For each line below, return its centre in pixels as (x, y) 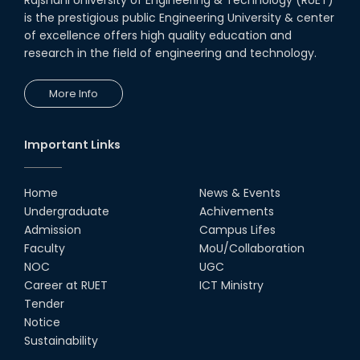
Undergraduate (67, 211)
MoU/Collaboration (252, 248)
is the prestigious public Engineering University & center (179, 17)
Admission (53, 229)
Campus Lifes (237, 229)
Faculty (45, 248)
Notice (42, 322)
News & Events (240, 192)
